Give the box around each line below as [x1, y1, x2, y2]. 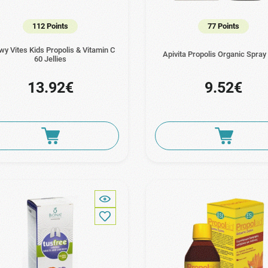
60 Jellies [34, 54, 67, 63]
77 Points [208, 21, 240, 31]
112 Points [32, 21, 69, 31]
